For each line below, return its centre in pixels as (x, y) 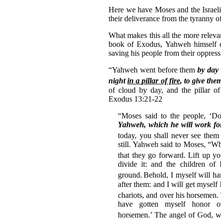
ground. (130, 175)
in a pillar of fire (154, 81)
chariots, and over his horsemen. (168, 195)
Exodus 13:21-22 (135, 99)
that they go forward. (152, 155)
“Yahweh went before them (153, 70)
